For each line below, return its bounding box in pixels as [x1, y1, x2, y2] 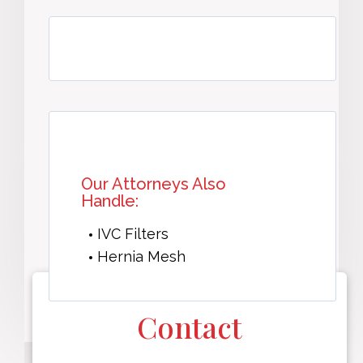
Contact [137, 307, 242, 347]
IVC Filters [97, 225, 169, 243]
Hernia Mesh [97, 248, 186, 266]
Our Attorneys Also [81, 174, 226, 194]
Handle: [81, 191, 139, 211]
